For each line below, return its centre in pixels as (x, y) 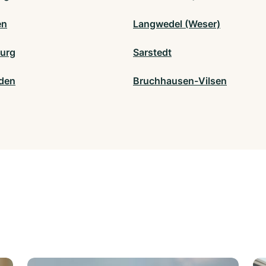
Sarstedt (152, 53)
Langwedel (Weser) (177, 24)
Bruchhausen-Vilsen (180, 81)
